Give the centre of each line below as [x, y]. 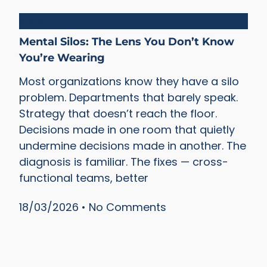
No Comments [126, 207]
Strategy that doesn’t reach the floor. [118, 113]
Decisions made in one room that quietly [127, 129]
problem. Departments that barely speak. [129, 97]
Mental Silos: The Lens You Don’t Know [127, 41]
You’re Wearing [62, 58]
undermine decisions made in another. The [133, 145]
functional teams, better [84, 178]
